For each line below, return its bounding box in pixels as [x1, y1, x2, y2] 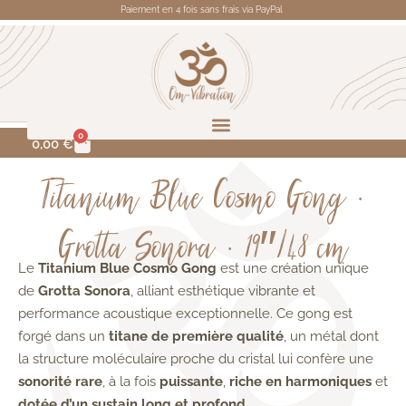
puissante [159, 373, 223, 391]
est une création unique [217, 260, 369, 277]
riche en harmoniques [229, 373, 372, 391]
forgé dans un [18, 328, 109, 345]
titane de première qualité [109, 328, 284, 345]
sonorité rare [18, 373, 102, 391]
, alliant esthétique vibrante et [130, 283, 315, 300]
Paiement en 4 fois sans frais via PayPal [121, 5, 285, 14]
